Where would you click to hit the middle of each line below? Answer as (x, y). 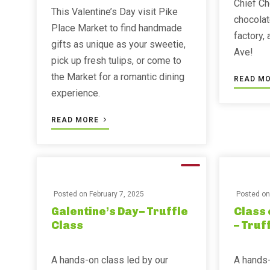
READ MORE (76, 120)
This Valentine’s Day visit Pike (115, 12)
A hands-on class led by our (110, 260)
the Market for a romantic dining (118, 77)
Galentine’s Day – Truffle (120, 212)
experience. (76, 93)
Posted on (71, 194)
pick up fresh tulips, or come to (116, 61)
